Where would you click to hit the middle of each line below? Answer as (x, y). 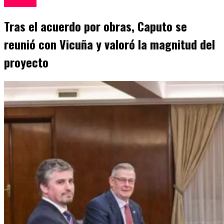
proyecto (26, 62)
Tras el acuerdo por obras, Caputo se (95, 26)
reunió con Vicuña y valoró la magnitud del (109, 44)
